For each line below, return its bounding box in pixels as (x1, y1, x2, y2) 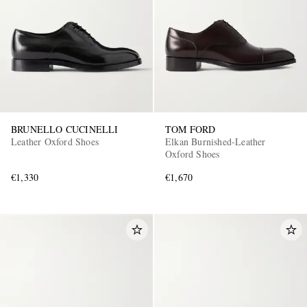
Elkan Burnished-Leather (165, 135, 266, 149)
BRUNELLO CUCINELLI (11, 123, 119, 136)
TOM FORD (165, 123, 216, 136)
